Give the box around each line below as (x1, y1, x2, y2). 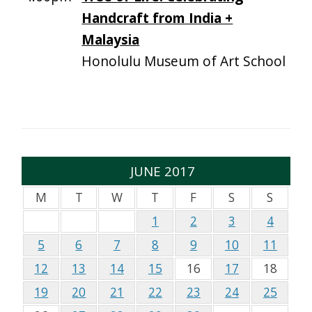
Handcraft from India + (81, 8, 233, 28)
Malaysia (81, 30, 140, 49)
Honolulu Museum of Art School (81, 52, 286, 71)
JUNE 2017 (130, 162, 196, 180)
